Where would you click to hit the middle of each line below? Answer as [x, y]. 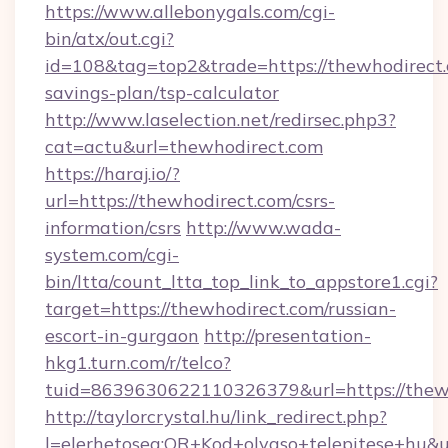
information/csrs [113, 227]
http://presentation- [287, 335]
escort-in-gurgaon [122, 335]
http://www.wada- [263, 227]
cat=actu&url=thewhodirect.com [184, 146]
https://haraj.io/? [112, 173]
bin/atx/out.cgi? [109, 38]
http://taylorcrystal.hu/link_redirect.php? [216, 416]
